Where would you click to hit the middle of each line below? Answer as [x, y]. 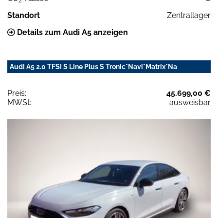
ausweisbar [190, 103]
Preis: [17, 93]
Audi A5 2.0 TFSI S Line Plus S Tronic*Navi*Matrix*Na [93, 67]
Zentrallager [189, 16]
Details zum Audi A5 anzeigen [72, 33]
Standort [24, 16]
